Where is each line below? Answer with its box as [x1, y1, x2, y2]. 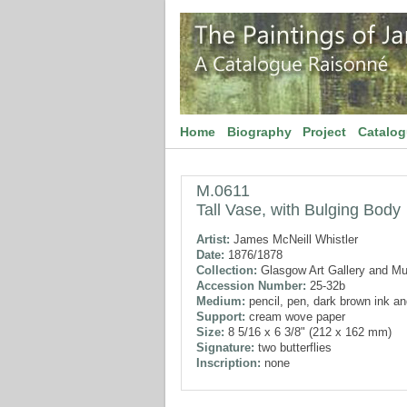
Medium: [196, 294, 245, 308]
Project [303, 124, 347, 139]
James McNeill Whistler [230, 233, 358, 246]
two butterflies [254, 341, 332, 354]
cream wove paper [245, 310, 345, 323]
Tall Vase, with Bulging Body [196, 201, 401, 219]
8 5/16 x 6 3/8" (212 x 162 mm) [224, 325, 392, 339]
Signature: [196, 341, 254, 354]
